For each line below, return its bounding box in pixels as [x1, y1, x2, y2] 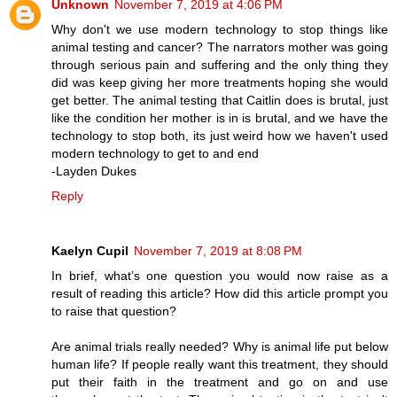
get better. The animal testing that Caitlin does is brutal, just [51, 93, 388, 108]
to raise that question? [51, 304, 176, 319]
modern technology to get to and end [51, 146, 259, 161]
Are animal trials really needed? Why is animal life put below [51, 339, 388, 354]
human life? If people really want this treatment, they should [51, 357, 388, 372]
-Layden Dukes [51, 164, 136, 179]
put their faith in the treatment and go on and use [51, 375, 388, 390]
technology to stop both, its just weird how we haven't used [51, 128, 388, 144]
